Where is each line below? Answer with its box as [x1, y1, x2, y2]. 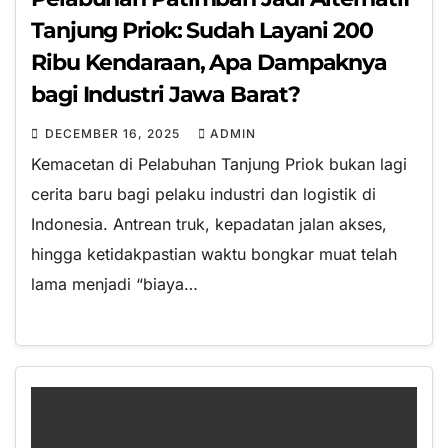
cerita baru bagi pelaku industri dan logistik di [31, 184, 376, 205]
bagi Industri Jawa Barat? [31, 81, 300, 109]
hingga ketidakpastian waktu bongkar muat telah [31, 244, 397, 265]
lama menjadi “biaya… [31, 274, 198, 295]
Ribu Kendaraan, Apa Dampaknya [31, 49, 388, 77]
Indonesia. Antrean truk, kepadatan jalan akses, [31, 214, 387, 235]
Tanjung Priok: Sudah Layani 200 [31, 17, 373, 45]
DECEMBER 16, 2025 [45, 126, 184, 142]
